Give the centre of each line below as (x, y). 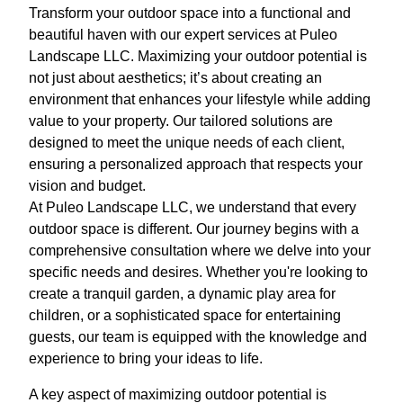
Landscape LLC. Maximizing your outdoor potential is (198, 57)
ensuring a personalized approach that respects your (196, 165)
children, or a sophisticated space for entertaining (185, 316)
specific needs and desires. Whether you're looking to (198, 273)
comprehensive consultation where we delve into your (200, 251)
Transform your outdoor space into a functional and (190, 13)
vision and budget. (87, 186)
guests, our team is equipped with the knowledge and (198, 337)
